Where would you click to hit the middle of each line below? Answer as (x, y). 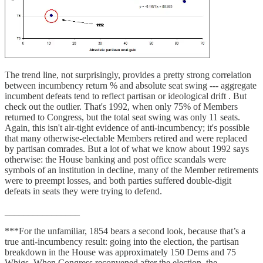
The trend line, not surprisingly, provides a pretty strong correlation (128, 75)
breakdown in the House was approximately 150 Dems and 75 (120, 252)
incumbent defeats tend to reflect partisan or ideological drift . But (126, 96)
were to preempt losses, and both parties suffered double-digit (118, 181)
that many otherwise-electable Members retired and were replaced (126, 139)
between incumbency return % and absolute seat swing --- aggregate (131, 86)
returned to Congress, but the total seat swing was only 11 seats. (122, 117)
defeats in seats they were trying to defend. (83, 191)
